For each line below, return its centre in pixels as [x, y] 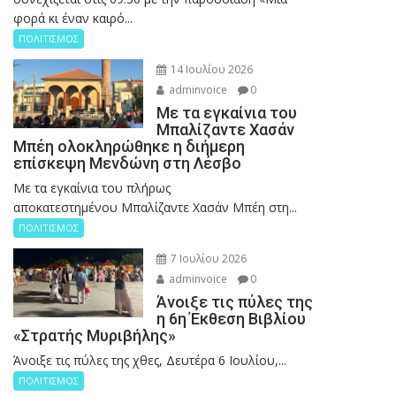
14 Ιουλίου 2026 [210, 70]
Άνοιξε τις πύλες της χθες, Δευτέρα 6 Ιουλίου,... [150, 361]
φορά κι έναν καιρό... [73, 19]
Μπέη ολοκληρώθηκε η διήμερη [129, 147]
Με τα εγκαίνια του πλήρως [92, 188]
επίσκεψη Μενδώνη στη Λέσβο [127, 164]
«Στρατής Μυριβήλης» [95, 336]
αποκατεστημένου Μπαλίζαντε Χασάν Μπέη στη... [155, 208]
